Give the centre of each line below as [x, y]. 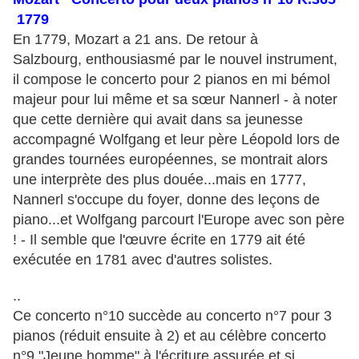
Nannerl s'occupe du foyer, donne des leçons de [166, 200]
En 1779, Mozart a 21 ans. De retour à [135, 40]
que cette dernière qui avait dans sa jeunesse [158, 120]
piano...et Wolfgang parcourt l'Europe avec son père [179, 220]
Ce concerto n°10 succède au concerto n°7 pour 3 [172, 316]
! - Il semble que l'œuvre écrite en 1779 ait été [159, 240]
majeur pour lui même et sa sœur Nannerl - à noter [175, 100]
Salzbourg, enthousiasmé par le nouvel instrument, [175, 60]
